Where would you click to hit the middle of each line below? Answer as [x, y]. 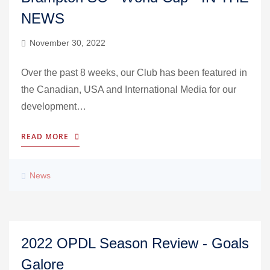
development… [54, 106]
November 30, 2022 [67, 43]
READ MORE [45, 137]
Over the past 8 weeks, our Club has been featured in [134, 73]
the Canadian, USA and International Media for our [129, 89]
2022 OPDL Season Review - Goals [135, 243]
